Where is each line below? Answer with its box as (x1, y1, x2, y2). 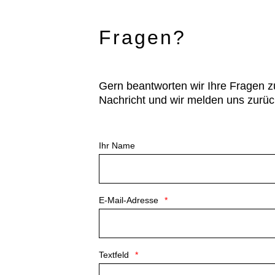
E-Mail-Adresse (99, 195, 159, 205)
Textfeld (99, 250, 130, 260)
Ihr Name (99, 141, 136, 150)
